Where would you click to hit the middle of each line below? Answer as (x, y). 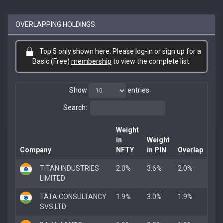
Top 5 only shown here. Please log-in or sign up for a (120, 51)
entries (137, 90)
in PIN (157, 150)
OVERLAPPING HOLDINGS (55, 24)
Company (36, 150)
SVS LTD (53, 206)
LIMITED (53, 178)
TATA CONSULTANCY (73, 196)
